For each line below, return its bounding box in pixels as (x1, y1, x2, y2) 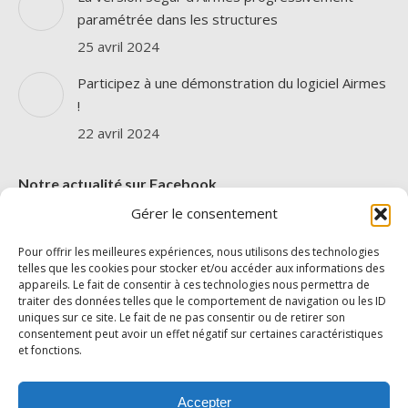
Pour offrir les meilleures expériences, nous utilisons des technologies (18, 244, 379, 260)
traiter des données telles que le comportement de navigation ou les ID (18, 293, 386, 309)
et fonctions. (18, 342, 82, 358)
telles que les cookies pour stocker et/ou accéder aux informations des (18, 260, 384, 276)
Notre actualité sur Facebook (18, 175, 217, 192)
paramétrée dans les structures (77, 10, 278, 28)
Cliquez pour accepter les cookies (107, 324, 301, 340)
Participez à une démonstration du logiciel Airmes (77, 74, 386, 92)
